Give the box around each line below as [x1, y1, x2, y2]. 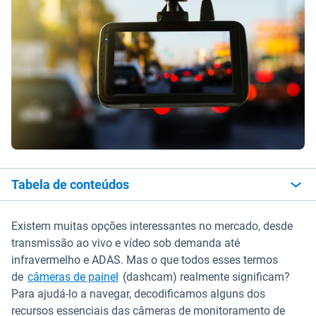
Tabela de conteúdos [11, 177, 129, 192]
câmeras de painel [28, 270, 119, 284]
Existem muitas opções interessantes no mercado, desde [11, 219, 293, 233]
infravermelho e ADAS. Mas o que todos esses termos [11, 253, 278, 267]
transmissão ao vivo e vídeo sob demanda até [11, 236, 240, 250]
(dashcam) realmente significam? [120, 270, 290, 284]
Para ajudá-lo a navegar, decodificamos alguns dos [11, 287, 265, 300]
